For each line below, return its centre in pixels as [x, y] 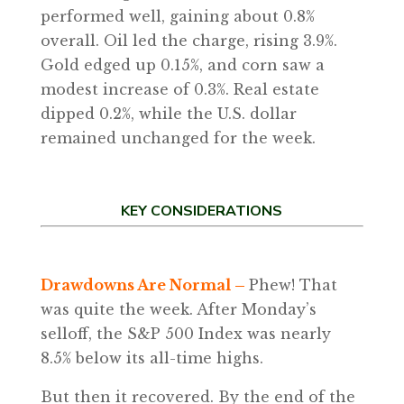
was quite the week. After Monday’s [178, 309]
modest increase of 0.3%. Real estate [179, 89]
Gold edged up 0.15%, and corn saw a [182, 65]
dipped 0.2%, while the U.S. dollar [168, 114]
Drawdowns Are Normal [137, 285]
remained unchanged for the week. [178, 138]
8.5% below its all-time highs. [151, 358]
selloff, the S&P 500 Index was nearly [185, 334]
